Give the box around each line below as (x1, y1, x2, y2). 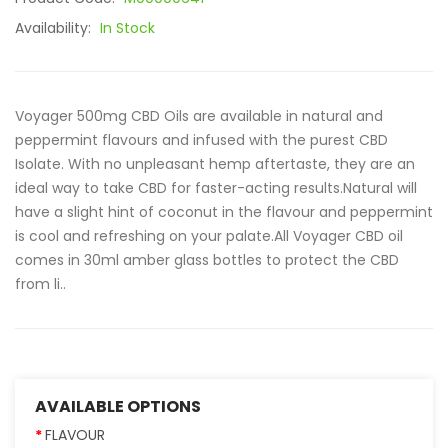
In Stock (100, 18, 155, 38)
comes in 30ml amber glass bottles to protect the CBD (15, 250, 399, 270)
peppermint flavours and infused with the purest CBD (15, 130, 388, 150)
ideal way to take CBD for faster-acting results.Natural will (15, 178, 417, 198)
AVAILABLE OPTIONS (35, 395, 201, 418)
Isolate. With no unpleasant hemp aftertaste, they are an (15, 154, 415, 174)
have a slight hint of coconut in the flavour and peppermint (15, 202, 433, 222)
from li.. (15, 274, 66, 294)
